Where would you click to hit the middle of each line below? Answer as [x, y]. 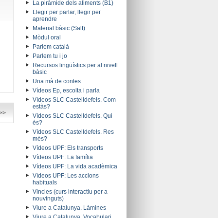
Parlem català [51, 46]
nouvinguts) [48, 198]
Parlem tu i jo [50, 56]
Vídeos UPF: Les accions [65, 175]
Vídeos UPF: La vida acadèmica [75, 166]
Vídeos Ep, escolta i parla [66, 90]
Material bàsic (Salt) [59, 28]
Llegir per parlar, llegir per [66, 12]
